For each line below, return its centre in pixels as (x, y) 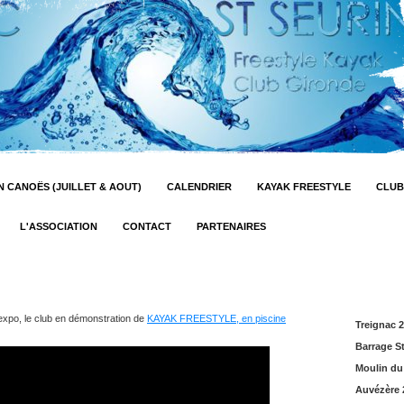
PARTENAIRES (231, 226)
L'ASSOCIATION (59, 226)
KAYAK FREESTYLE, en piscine (216, 318)
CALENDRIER (199, 187)
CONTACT (147, 226)
